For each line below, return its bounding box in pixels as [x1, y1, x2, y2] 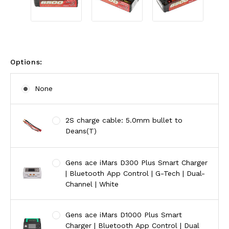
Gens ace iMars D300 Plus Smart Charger [65, 158, 208, 167]
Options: [10, 58, 42, 66]
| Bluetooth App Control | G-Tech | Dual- [65, 169, 205, 178]
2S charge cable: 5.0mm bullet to [65, 116, 182, 125]
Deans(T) [65, 127, 97, 135]
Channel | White [65, 180, 119, 189]
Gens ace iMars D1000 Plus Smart [65, 211, 182, 219]
